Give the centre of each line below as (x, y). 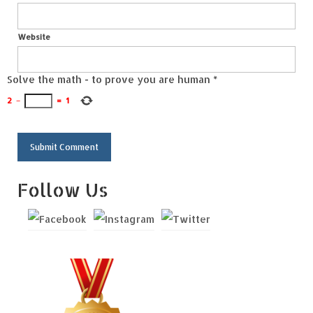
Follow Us (63, 190)
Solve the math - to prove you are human (109, 80)
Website (34, 37)
